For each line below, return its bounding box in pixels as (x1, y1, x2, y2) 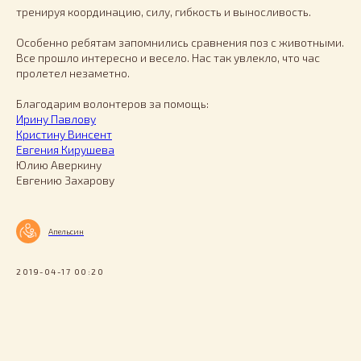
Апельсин (48, 226, 84, 236)
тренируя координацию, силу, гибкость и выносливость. (16, 5, 311, 19)
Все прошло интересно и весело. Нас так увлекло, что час (16, 51, 320, 64)
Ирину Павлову (16, 112, 96, 126)
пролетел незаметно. (16, 66, 130, 80)
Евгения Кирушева (16, 143, 114, 156)
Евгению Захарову (16, 173, 114, 187)
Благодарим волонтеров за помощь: (16, 97, 209, 110)
